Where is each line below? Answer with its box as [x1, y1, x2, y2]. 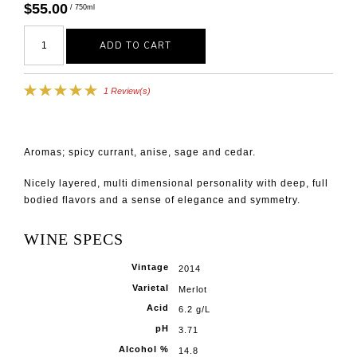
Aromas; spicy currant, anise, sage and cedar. [24, 146, 256, 158]
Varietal [132, 282, 170, 292]
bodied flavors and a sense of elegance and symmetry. [24, 194, 300, 206]
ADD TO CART [100, 40, 172, 53]
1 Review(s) [104, 85, 151, 96]
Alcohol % [119, 343, 170, 354]
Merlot [178, 284, 207, 294]
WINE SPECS [24, 229, 124, 248]
